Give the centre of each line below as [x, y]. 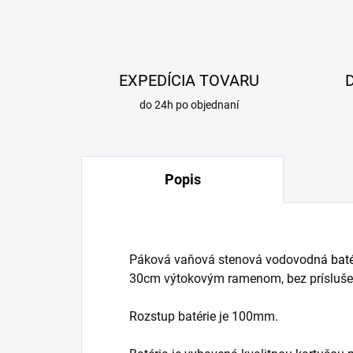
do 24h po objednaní [190, 105]
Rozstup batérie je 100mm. [204, 317]
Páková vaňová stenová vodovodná [230, 260]
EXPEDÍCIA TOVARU [190, 81]
